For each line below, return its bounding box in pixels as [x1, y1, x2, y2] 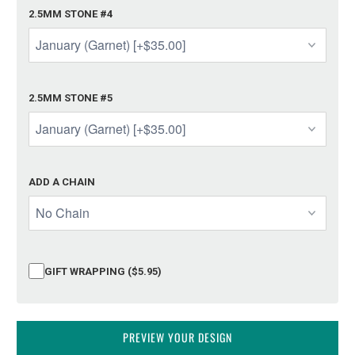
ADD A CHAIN [29, 175, 96, 188]
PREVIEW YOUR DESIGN [123, 329, 232, 346]
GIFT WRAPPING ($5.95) [44, 265, 162, 277]
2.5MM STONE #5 [29, 91, 113, 104]
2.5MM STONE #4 [29, 7, 113, 20]
